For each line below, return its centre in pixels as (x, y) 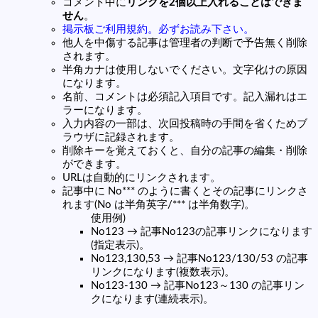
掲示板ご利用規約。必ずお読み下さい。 (158, 29)
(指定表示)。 (120, 245)
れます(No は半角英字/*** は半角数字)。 (159, 204)
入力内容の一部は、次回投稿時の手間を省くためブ (185, 124)
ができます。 (94, 164)
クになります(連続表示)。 (152, 299)
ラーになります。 (105, 110)
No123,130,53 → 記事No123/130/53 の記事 (199, 258)
